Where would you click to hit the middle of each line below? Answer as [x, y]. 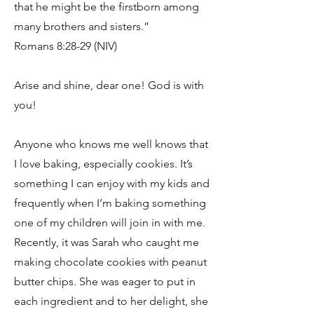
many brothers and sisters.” [82, 26]
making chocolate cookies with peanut [110, 262]
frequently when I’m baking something [110, 203]
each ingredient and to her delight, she [111, 301]
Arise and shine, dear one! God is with [109, 85]
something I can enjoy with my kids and [112, 183]
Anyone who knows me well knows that [111, 144]
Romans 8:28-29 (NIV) [66, 46]
